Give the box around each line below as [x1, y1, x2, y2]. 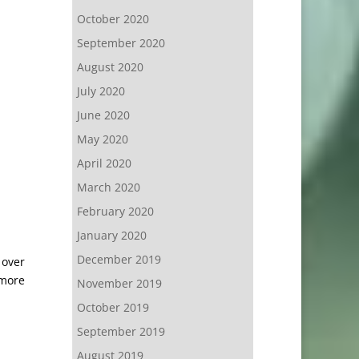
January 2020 [76, 228, 147, 243]
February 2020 [76, 204, 154, 219]
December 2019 [76, 252, 161, 267]
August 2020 [76, 59, 143, 75]
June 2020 [76, 107, 130, 123]
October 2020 [76, 11, 149, 26]
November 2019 [76, 276, 162, 291]
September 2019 [76, 324, 165, 339]
